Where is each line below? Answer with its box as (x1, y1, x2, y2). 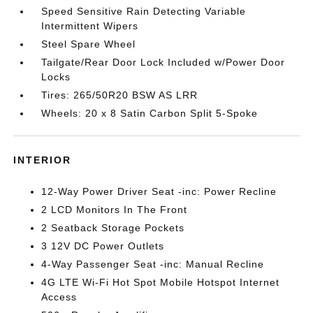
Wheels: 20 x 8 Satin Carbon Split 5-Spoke (41, 108, 259, 119)
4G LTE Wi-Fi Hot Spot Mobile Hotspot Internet (41, 277, 280, 288)
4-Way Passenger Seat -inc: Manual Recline (41, 259, 265, 270)
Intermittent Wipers (41, 20, 139, 31)
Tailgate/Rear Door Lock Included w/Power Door (41, 57, 286, 68)
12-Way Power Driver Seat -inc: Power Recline (41, 186, 277, 197)
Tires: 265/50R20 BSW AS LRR (41, 89, 198, 101)
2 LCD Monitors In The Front (41, 204, 188, 215)
